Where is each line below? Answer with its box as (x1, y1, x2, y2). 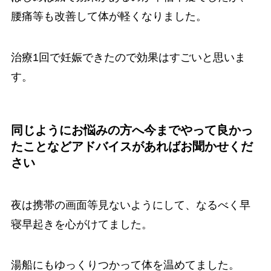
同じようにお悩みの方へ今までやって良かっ (10, 123, 253, 137)
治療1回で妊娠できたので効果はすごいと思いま (10, 51, 246, 64)
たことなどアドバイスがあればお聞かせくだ (10, 140, 253, 154)
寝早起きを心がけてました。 (10, 218, 152, 230)
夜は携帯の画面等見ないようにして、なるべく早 (10, 198, 250, 211)
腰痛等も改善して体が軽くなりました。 (10, 10, 207, 23)
